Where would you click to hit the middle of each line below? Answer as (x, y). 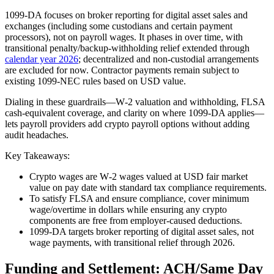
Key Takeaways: (37, 156)
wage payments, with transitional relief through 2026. (132, 243)
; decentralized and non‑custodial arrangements (168, 59)
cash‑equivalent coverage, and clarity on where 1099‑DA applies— (135, 113)
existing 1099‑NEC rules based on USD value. (95, 81)
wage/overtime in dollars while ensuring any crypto (128, 209)
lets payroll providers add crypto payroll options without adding (127, 124)
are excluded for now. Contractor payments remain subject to (122, 70)
